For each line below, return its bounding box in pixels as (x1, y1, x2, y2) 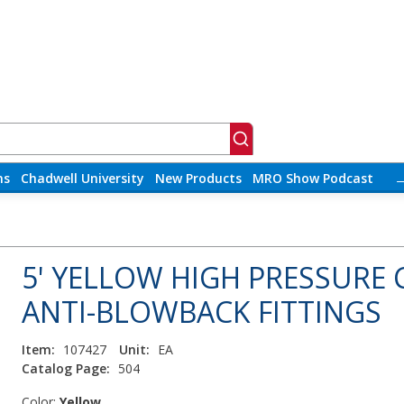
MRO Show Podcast (252, 170, 373, 188)
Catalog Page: (22, 360, 111, 378)
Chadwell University (20, 170, 144, 188)
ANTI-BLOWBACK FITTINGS (22, 292, 382, 332)
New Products (154, 170, 242, 188)
